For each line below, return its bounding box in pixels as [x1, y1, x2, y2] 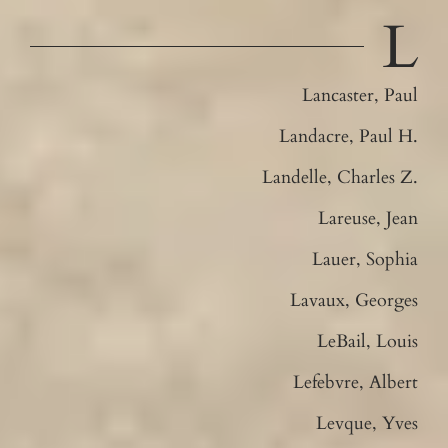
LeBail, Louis [317, 328, 419, 354]
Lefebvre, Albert [293, 369, 419, 395]
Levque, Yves [316, 410, 419, 436]
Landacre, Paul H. [279, 123, 419, 149]
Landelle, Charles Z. [262, 164, 419, 190]
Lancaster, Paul [302, 82, 419, 108]
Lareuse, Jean [318, 205, 419, 231]
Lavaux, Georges [290, 287, 419, 313]
